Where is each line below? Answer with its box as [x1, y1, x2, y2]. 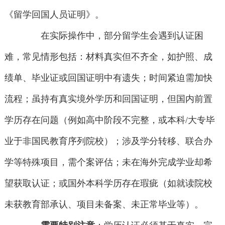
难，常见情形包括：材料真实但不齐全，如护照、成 [4, 52, 212, 62]
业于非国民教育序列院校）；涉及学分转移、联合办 [4, 136, 212, 147]
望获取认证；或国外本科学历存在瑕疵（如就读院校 [4, 178, 212, 189]
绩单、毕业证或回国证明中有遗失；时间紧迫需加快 [4, 73, 212, 83]
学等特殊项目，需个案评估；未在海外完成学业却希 [4, 157, 212, 168]
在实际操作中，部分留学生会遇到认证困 [23, 31, 204, 41]
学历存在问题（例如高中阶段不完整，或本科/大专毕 [4, 115, 215, 126]
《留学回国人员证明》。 [4, 10, 104, 20]
